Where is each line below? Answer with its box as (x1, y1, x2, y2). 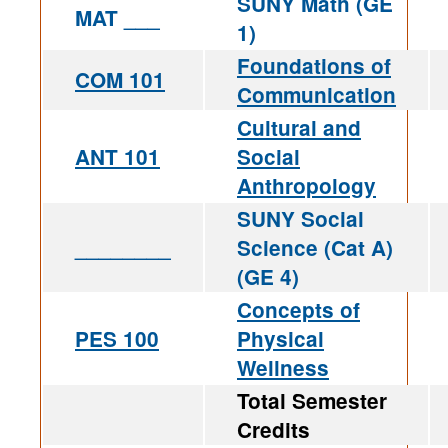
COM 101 (75, 64, 165, 94)
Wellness (237, 352, 329, 382)
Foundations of (237, 50, 391, 80)
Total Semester (237, 385, 387, 415)
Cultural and (237, 112, 361, 142)
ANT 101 (75, 141, 160, 171)
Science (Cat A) (237, 232, 393, 262)
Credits (237, 414, 310, 444)
